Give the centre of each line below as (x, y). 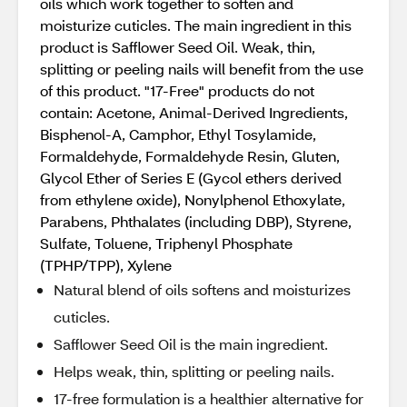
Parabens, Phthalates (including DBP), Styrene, (196, 221)
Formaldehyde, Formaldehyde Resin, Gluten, (190, 156)
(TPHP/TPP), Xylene (106, 265)
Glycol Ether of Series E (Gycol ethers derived (191, 178)
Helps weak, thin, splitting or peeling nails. (194, 371)
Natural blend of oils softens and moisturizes (202, 289)
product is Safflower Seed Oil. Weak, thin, (178, 47)
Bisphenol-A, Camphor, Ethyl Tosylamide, (178, 134)
